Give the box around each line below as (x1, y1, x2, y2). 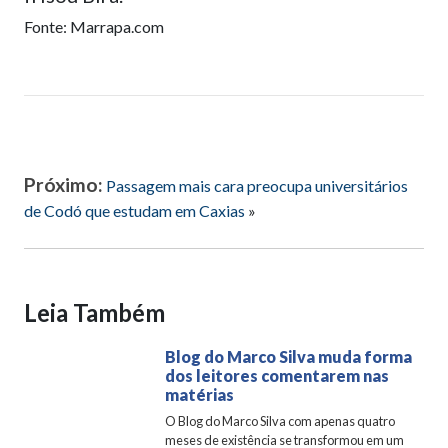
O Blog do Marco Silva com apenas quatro (165, 413, 396, 429)
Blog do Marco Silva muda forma (165, 347, 413, 366)
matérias (165, 385, 235, 404)
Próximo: (24, 173, 103, 196)
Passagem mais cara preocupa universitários (106, 176, 408, 195)
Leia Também (24, 298, 165, 327)
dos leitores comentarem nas (165, 366, 390, 385)
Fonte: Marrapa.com (24, 17, 164, 36)
